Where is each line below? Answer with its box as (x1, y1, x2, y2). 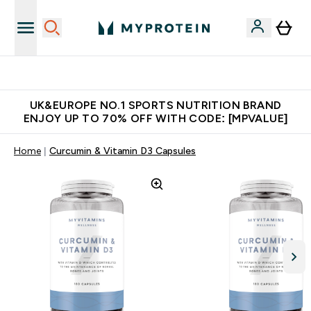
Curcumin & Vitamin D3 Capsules (49, 145, 196, 156)
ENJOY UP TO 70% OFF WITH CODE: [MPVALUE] (23, 112, 288, 124)
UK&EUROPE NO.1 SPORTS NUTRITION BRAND (29, 99, 282, 111)
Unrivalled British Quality (110, 67, 218, 78)
